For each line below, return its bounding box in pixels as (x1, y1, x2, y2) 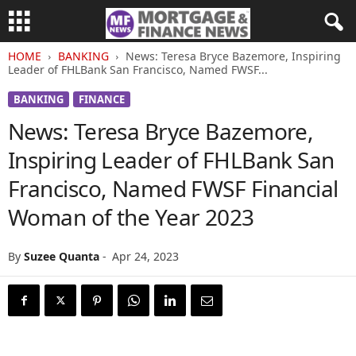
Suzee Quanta (24, 249, 99, 264)
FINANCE (79, 92, 125, 106)
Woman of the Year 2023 (8, 202, 254, 232)
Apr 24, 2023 (112, 249, 179, 264)
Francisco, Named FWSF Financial (8, 173, 339, 203)
